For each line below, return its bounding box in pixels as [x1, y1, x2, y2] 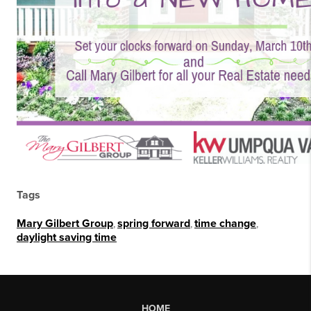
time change [194, 217, 256, 230]
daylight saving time [17, 230, 117, 244]
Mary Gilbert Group [17, 217, 113, 230]
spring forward [117, 217, 190, 230]
